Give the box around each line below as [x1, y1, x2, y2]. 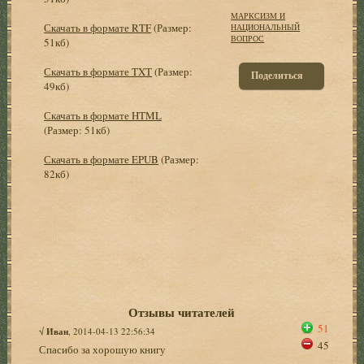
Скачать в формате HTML [44, 107, 162, 123]
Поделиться [251, 67, 304, 82]
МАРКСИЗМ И [231, 9, 286, 21]
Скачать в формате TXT [44, 63, 153, 79]
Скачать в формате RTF [44, 19, 152, 35]
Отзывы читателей [128, 302, 236, 321]
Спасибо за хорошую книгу [39, 341, 167, 357]
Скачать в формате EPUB [44, 151, 159, 167]
